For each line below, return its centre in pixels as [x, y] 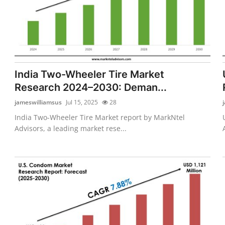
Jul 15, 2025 [82, 102]
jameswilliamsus [38, 102]
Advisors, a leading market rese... [71, 128]
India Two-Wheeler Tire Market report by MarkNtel [100, 117]
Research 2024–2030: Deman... [91, 87]
